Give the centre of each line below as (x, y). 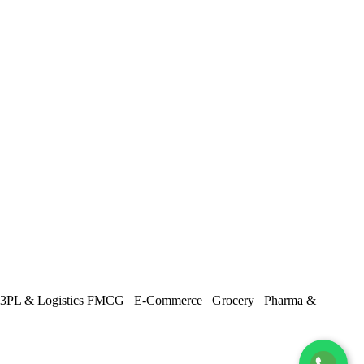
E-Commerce (171, 300)
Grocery (236, 300)
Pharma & (290, 300)
